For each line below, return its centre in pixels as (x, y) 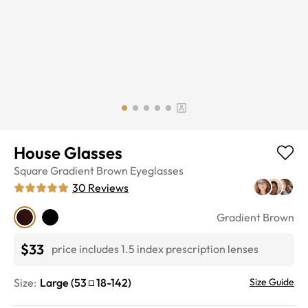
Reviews (108, 187)
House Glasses (68, 152)
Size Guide (272, 282)
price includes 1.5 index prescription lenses (155, 249)
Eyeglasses (157, 170)
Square (31, 170)
